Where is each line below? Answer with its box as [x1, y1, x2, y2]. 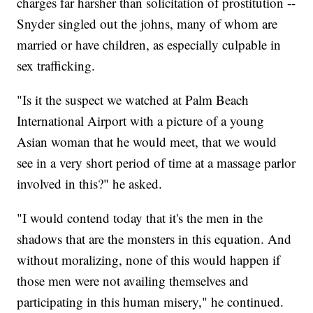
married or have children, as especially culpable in [17, 36, 282, 54]
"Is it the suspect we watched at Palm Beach [17, 91, 249, 109]
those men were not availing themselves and [17, 272, 249, 290]
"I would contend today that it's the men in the [17, 209, 263, 227]
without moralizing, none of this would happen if [17, 251, 281, 269]
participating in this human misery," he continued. [17, 293, 284, 311]
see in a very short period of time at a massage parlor [17, 154, 296, 172]
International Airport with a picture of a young [17, 112, 265, 130]
